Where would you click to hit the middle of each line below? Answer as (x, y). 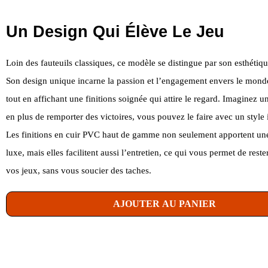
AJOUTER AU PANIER (165, 203)
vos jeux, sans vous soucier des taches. (79, 170)
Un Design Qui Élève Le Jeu (115, 31)
